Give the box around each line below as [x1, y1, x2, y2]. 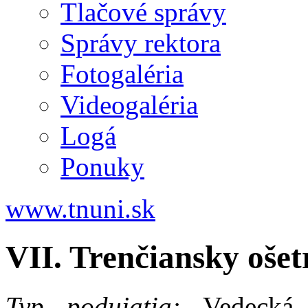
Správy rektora [60, 28, 221, 58]
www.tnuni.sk [5, 194, 155, 223]
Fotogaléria [60, 59, 184, 89]
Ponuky [60, 152, 144, 181]
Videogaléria [60, 90, 198, 120]
